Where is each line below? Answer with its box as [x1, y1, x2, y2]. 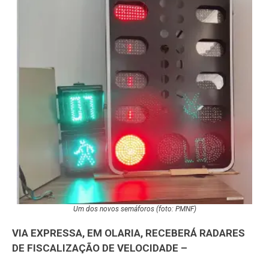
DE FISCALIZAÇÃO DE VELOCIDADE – [12, 241, 187, 254]
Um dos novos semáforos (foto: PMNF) [73, 204, 196, 213]
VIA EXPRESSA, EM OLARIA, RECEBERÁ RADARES [12, 226, 245, 239]
